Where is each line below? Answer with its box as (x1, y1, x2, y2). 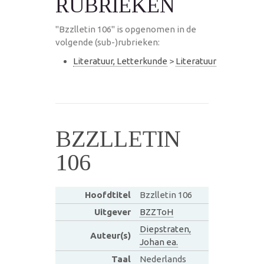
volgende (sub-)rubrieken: (55, 37, 160, 47)
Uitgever (94, 206, 131, 217)
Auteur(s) (90, 230, 131, 240)
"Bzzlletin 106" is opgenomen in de (55, 24, 196, 34)
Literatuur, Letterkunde (73, 55, 167, 66)
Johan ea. (139, 236, 178, 247)
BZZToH (139, 206, 173, 217)
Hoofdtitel (84, 189, 131, 200)
